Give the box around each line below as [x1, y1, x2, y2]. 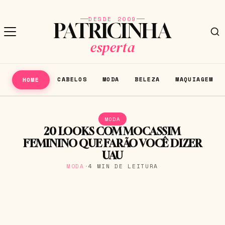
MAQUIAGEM [175, 74, 213, 83]
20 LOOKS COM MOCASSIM [44, 125, 181, 138]
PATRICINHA [54, 19, 171, 43]
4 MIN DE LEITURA [88, 161, 159, 170]
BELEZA [135, 74, 160, 83]
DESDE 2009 [88, 15, 137, 24]
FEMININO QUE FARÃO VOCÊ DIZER [23, 137, 202, 150]
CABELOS [57, 74, 87, 83]
